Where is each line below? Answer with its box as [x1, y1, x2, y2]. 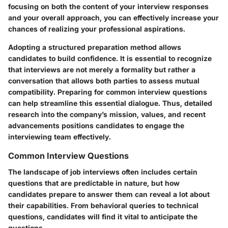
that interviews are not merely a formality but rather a [8, 65, 195, 74]
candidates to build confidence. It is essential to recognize [8, 53, 212, 63]
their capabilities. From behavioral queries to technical [8, 201, 198, 210]
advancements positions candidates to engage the [8, 121, 184, 130]
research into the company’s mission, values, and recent [8, 109, 206, 119]
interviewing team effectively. [8, 132, 111, 141]
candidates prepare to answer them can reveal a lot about [8, 189, 210, 198]
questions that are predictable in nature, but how [8, 178, 180, 187]
